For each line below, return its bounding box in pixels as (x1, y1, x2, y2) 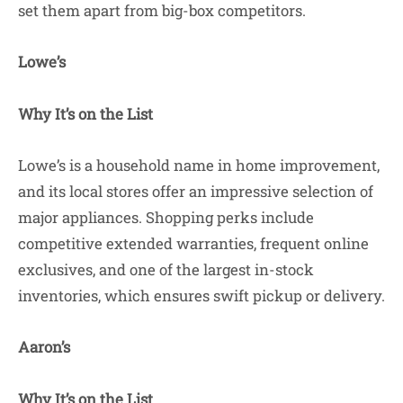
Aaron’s (18, 336, 70, 358)
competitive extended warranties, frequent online (18, 232, 369, 254)
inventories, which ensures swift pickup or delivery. (18, 284, 385, 306)
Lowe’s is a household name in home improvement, (18, 154, 380, 175)
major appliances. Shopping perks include (18, 206, 314, 228)
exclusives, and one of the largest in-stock (18, 258, 314, 280)
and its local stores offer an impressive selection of (18, 180, 373, 201)
